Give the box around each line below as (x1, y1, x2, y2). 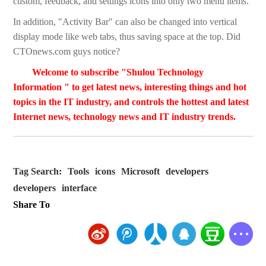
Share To (13, 199, 50, 210)
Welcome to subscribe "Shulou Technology (32, 67, 204, 78)
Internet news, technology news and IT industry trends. (13, 112, 236, 122)
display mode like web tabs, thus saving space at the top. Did (13, 31, 241, 42)
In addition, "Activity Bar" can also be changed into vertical (13, 17, 237, 27)
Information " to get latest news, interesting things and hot (13, 82, 247, 93)
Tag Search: (13, 166, 62, 177)
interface (62, 183, 97, 194)
